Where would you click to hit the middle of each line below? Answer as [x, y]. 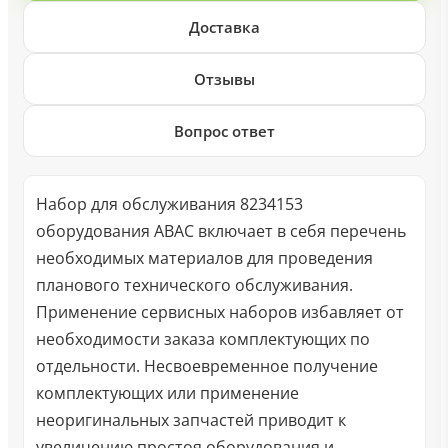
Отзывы [224, 79]
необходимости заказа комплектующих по [202, 339]
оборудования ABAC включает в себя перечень [220, 231]
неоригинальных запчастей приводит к [190, 420]
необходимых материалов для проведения [204, 258]
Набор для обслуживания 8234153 [169, 204]
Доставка [224, 27]
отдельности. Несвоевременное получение [206, 366]
